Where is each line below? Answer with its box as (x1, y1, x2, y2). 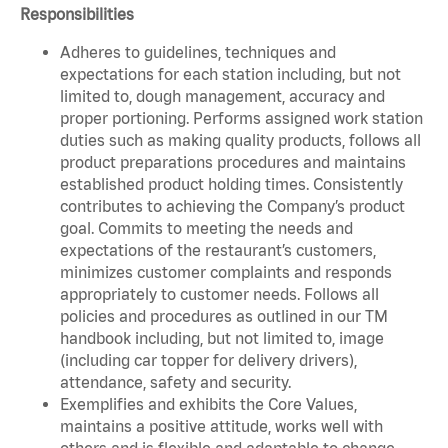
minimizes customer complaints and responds (60, 262, 392, 281)
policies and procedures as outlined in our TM (60, 306, 388, 325)
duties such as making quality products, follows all (60, 130, 421, 149)
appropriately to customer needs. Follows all (60, 284, 379, 303)
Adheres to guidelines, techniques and (60, 42, 336, 61)
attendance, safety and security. (60, 372, 291, 391)
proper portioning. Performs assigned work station (60, 108, 423, 127)
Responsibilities (20, 4, 134, 23)
